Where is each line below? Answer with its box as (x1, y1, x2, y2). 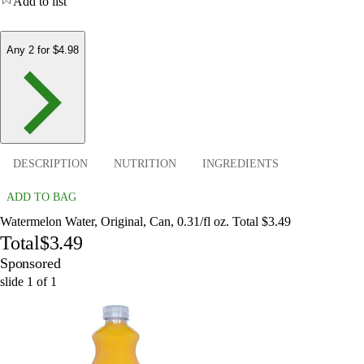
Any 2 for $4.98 (6, 44, 79, 57)
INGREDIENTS (202, 157, 279, 170)
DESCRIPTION (13, 157, 88, 170)
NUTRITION (114, 157, 176, 170)
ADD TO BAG (6, 191, 76, 204)
